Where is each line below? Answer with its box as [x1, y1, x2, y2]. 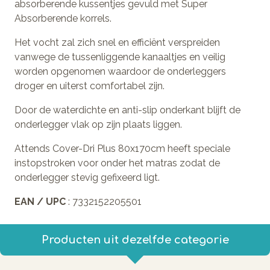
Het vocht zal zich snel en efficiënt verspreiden [14, 36, 220, 48]
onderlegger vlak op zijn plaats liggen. [14, 118, 182, 130]
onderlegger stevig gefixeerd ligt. [14, 171, 160, 183]
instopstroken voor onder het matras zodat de [14, 157, 220, 169]
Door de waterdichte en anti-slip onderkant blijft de [14, 104, 240, 116]
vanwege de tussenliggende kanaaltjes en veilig [14, 51, 225, 63]
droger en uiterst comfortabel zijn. [14, 80, 165, 92]
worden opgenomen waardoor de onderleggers [14, 65, 226, 77]
